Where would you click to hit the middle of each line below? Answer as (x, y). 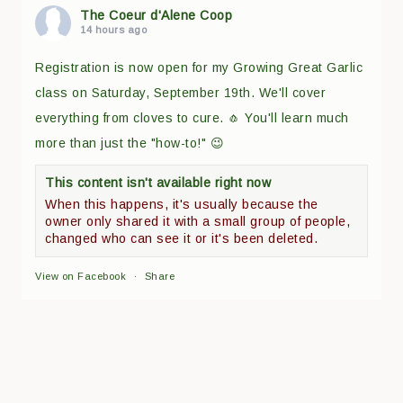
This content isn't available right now (158, 182)
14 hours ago (114, 29)
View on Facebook (81, 276)
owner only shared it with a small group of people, (198, 221)
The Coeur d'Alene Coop (157, 15)
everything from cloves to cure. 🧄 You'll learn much (192, 117)
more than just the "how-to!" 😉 (130, 143)
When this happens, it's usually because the (182, 204)
